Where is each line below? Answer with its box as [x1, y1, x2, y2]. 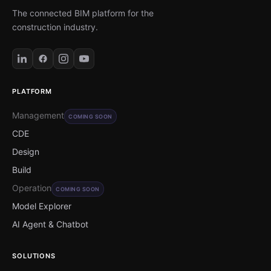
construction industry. [12, 22, 98, 33]
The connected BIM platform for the [12, 8, 154, 19]
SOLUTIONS [12, 252, 56, 261]
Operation [12, 183, 51, 194]
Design [12, 146, 39, 157]
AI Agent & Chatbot [12, 219, 88, 230]
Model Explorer [12, 201, 71, 212]
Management [12, 110, 64, 121]
